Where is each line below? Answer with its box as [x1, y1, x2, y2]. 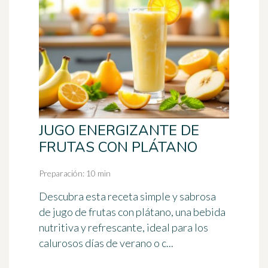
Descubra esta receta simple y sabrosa [39, 190, 216, 203]
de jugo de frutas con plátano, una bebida [39, 205, 226, 218]
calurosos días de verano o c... [39, 236, 173, 249]
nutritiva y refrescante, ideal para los [39, 221, 208, 234]
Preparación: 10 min [39, 168, 111, 178]
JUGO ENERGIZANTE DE [39, 121, 199, 140]
